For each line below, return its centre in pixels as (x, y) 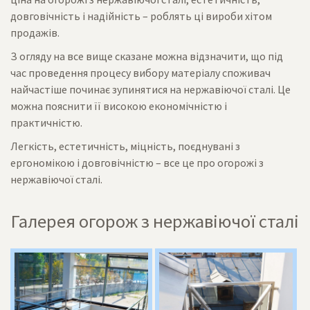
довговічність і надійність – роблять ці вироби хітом (141, 16)
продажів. (35, 33)
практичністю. (46, 122)
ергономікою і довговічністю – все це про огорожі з (137, 163)
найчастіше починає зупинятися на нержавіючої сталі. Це (151, 89)
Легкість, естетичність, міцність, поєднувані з (125, 146)
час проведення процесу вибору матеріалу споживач (140, 73)
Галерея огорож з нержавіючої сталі (155, 221)
